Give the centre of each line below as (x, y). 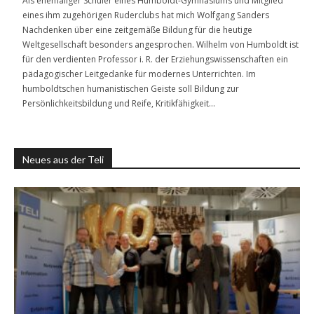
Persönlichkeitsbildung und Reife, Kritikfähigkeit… (119, 103)
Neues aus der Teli (63, 159)
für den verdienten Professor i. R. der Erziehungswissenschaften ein (155, 59)
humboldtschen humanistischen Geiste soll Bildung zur (131, 88)
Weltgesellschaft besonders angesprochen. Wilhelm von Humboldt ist (161, 44)
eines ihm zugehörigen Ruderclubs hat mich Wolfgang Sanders (146, 15)
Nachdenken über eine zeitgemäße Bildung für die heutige (137, 29)
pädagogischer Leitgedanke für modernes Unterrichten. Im (139, 74)
